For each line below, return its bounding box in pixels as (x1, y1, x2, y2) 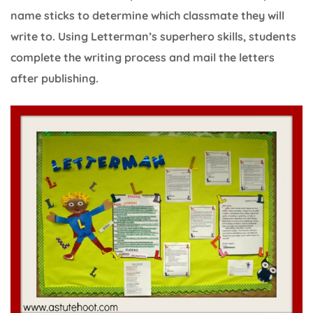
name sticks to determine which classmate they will (10, 8, 284, 23)
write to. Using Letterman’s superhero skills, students (10, 29, 296, 44)
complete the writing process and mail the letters (10, 50, 275, 65)
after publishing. (10, 71, 99, 86)
